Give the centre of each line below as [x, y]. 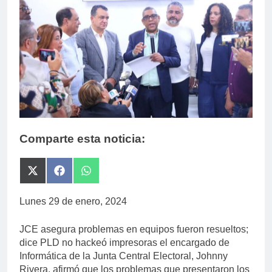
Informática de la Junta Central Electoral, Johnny [124, 256]
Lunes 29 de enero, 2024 [73, 201]
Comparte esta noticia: [82, 139]
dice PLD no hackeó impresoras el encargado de [124, 242]
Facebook [80, 194]
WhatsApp [108, 194]
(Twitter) [49, 203]
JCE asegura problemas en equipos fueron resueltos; [134, 229]
